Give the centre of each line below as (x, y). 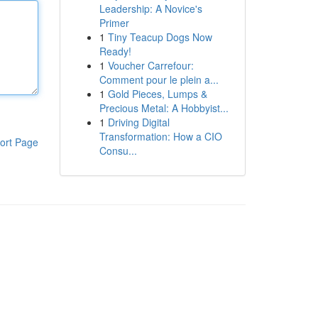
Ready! (115, 51)
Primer (114, 23)
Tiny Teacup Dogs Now (160, 37)
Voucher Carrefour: (150, 65)
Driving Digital (138, 122)
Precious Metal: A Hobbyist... (164, 108)
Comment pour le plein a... (159, 79)
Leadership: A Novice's (150, 9)
